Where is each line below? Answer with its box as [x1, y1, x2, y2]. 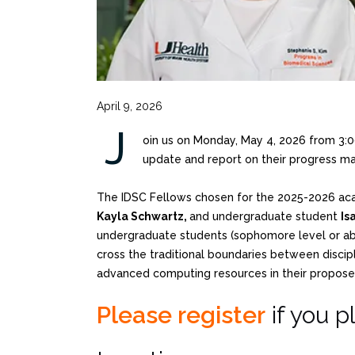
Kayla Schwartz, [97, 209, 189, 223]
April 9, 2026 [97, 99, 162, 113]
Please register [97, 300, 265, 329]
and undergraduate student [189, 209, 341, 223]
